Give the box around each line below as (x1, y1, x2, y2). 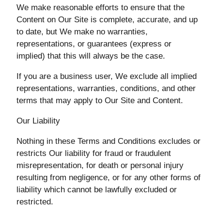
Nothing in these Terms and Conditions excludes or (16, 137, 201, 146)
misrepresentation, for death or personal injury (16, 161, 184, 170)
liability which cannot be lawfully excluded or (16, 185, 177, 194)
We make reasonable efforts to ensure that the (16, 3, 185, 12)
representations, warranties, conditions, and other (16, 84, 196, 93)
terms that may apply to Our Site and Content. (16, 96, 183, 105)
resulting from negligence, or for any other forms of (16, 173, 201, 182)
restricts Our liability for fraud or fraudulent (16, 149, 171, 158)
